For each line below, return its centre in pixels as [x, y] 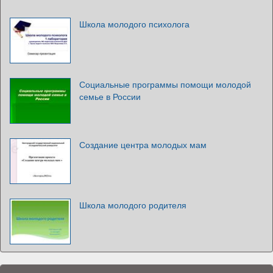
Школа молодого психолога [134, 23]
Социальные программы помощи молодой [165, 84]
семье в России [110, 96]
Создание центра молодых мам [143, 144]
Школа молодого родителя [133, 204]
